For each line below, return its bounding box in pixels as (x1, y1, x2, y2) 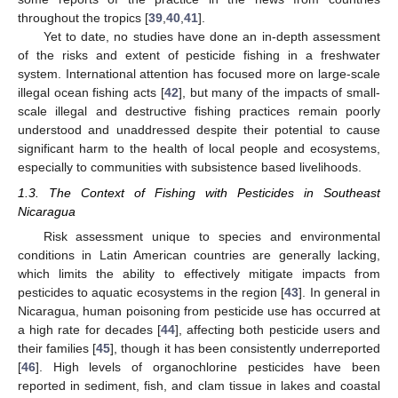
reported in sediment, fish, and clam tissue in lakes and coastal (18, 378, 380, 393)
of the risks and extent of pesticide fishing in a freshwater (18, 48, 380, 63)
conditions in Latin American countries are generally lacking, (18, 247, 380, 262)
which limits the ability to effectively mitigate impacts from (18, 266, 380, 281)
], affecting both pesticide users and (175, 322, 380, 337)
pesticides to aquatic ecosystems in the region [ (18, 284, 285, 299)
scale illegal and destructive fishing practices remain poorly (18, 104, 380, 119)
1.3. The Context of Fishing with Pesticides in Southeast (18, 185, 380, 200)
